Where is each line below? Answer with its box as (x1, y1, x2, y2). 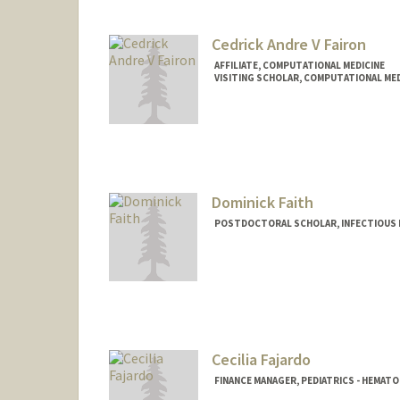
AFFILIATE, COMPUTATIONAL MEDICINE (213, 58, 385, 71)
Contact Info (212, 260, 288, 277)
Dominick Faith (211, 191, 313, 212)
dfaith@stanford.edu (212, 278, 324, 295)
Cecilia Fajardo (211, 349, 311, 371)
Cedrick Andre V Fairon (211, 33, 366, 54)
